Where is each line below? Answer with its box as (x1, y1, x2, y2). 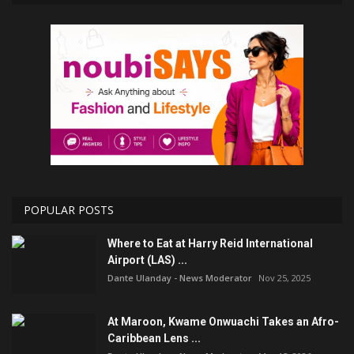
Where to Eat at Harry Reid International (107, 236, 313, 250)
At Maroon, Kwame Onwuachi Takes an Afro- (107, 314, 339, 328)
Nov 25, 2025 (258, 271, 311, 284)
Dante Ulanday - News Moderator (107, 271, 252, 284)
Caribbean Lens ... (107, 331, 201, 345)
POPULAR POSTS (24, 201, 114, 217)
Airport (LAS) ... (107, 253, 187, 266)
